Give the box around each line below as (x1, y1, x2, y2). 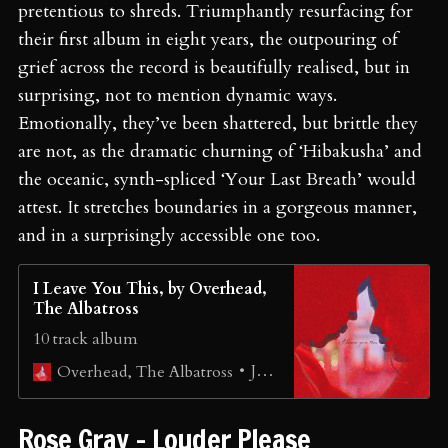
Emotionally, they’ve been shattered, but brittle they (18, 111, 418, 137)
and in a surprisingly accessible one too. (18, 223, 320, 249)
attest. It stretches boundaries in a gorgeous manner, (18, 195, 417, 221)
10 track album (33, 328, 138, 351)
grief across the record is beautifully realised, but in (18, 55, 410, 81)
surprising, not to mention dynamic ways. (18, 83, 337, 109)
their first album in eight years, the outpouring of (18, 27, 398, 53)
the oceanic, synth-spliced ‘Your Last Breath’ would (18, 167, 416, 193)
